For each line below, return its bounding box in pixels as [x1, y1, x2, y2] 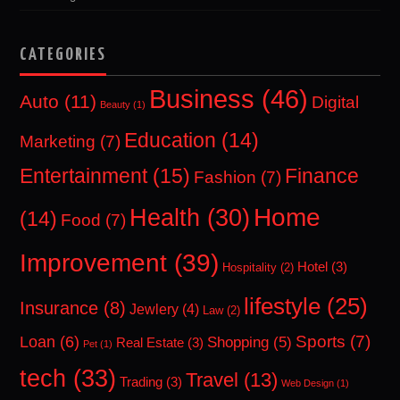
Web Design [281, 378, 335, 389]
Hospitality [222, 261, 278, 275]
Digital [312, 93, 360, 112]
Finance [285, 164, 360, 188]
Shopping [207, 333, 270, 352]
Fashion [194, 168, 257, 187]
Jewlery [129, 301, 179, 318]
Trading [120, 375, 163, 390]
